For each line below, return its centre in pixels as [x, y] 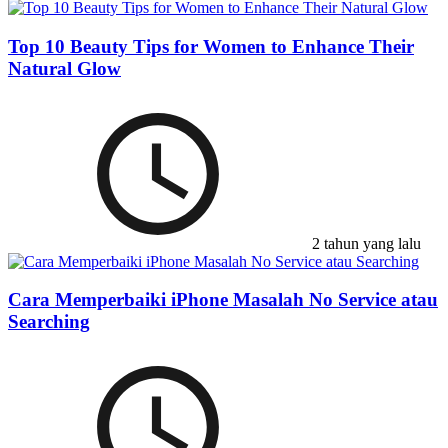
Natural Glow [64, 68]
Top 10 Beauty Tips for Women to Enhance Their [211, 46]
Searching [49, 322]
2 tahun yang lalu [364, 243]
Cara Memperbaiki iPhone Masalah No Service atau [223, 300]
